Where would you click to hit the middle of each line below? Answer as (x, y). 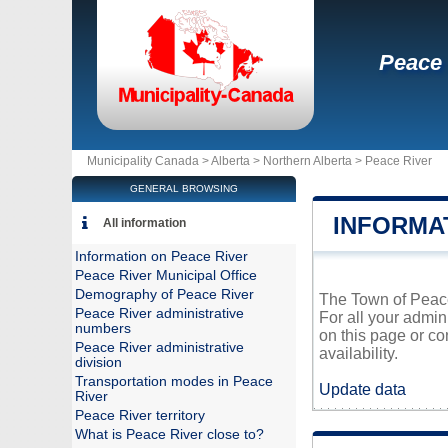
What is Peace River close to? (169, 434)
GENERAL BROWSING (184, 188)
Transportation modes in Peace (174, 381)
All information (144, 223)
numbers (103, 328)
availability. (358, 353)
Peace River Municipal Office (166, 275)
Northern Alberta (307, 161)
